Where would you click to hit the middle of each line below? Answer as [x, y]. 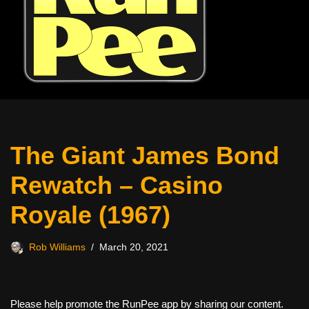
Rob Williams [57, 247]
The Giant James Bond [145, 156]
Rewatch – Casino [117, 185]
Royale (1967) [90, 215]
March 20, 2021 [134, 247]
